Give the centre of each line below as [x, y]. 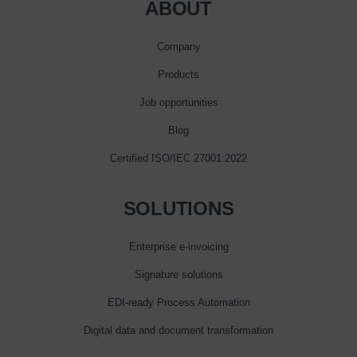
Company [178, 46]
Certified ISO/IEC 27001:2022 [178, 158]
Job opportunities [178, 102]
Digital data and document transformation [178, 330]
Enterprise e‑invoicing [178, 246]
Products [178, 74]
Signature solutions [178, 274]
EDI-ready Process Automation [178, 302]
